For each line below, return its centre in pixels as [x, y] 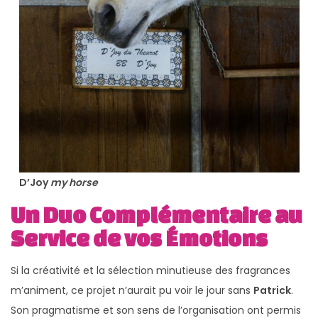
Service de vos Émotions [139, 238]
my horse [74, 182]
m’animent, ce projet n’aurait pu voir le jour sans [132, 290]
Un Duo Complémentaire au [157, 214]
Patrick [272, 290]
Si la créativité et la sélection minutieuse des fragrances [150, 270]
